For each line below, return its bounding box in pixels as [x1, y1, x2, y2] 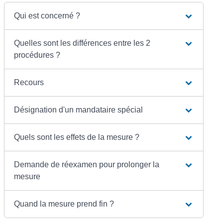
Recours [14, 78, 44, 87]
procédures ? [14, 50, 61, 59]
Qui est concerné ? [14, 11, 81, 20]
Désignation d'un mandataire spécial [14, 105, 143, 114]
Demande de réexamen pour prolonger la [14, 160, 160, 169]
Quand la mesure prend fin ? [14, 199, 114, 208]
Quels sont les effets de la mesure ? [14, 132, 140, 141]
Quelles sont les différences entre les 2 [14, 38, 151, 47]
